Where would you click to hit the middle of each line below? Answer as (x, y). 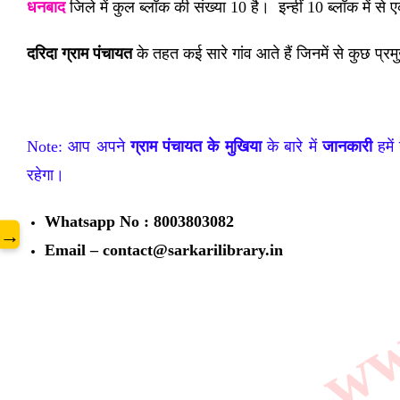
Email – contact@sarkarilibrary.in (164, 250)
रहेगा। (48, 175)
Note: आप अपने (79, 146)
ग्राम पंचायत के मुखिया (196, 146)
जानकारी (344, 146)
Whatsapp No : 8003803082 (139, 221)
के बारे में (289, 146)
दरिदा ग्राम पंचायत (79, 54)
